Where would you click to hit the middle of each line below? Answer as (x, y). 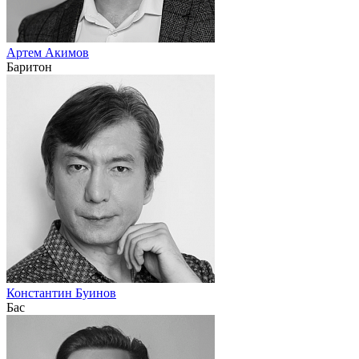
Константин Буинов (61, 292)
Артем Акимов (48, 52)
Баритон (29, 67)
